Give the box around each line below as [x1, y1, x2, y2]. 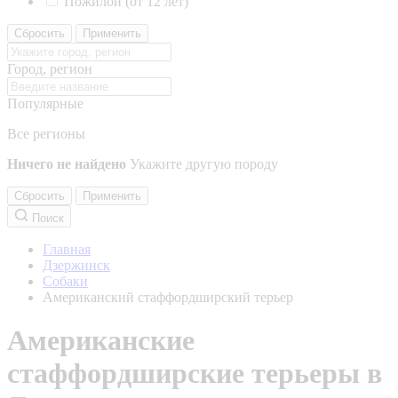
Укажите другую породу [130, 156, 278, 171]
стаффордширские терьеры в [7, 357, 382, 390]
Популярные [7, 96, 84, 111]
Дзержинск [43, 258, 110, 273]
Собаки [43, 274, 88, 289]
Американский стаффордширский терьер [43, 290, 293, 305]
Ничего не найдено [7, 156, 126, 171]
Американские [7, 324, 195, 357]
